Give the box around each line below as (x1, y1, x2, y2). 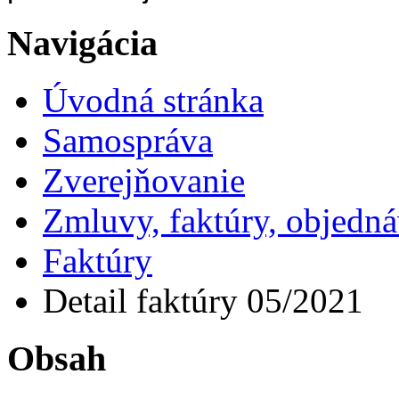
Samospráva (43, 121, 213, 160)
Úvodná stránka (43, 81, 264, 120)
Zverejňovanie (43, 161, 245, 200)
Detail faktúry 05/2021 (43, 281, 363, 321)
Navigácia (7, 22, 158, 63)
